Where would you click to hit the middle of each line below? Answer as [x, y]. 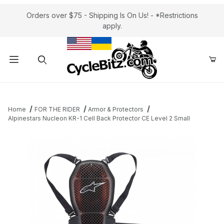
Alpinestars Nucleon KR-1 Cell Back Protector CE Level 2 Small [99, 118]
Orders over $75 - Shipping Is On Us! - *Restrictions [112, 15]
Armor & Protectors [116, 109]
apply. [112, 26]
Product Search [40, 90]
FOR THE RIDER [57, 109]
